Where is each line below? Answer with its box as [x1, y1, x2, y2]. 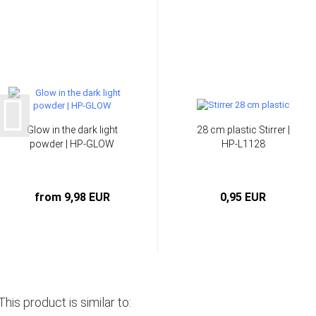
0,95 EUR [220, 190, 267, 204]
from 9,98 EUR [34, 190, 110, 204]
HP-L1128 [221, 138, 265, 150]
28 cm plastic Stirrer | [196, 123, 290, 135]
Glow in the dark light [26, 123, 118, 135]
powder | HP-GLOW [30, 138, 114, 150]
